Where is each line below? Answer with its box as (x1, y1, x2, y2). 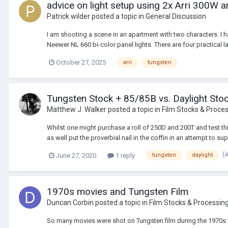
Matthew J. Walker (47, 105, 106, 113)
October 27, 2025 (56, 58, 106, 66)
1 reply (114, 151, 135, 159)
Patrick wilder (47, 12, 90, 20)
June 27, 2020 (56, 151, 96, 159)
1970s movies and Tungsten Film (47, 185, 188, 197)
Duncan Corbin (47, 198, 94, 207)
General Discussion (146, 12, 206, 20)
